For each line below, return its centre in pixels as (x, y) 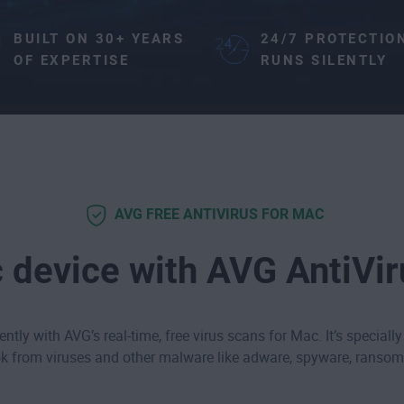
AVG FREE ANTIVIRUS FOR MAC (219, 214)
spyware (322, 357)
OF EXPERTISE (72, 60)
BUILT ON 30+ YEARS (99, 38)
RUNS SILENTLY (324, 60)
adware (266, 357)
